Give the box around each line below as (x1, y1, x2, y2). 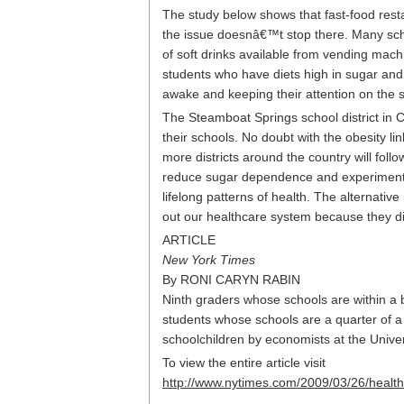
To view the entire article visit (162, 355, 326, 370)
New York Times (162, 252, 255, 267)
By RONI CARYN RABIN (162, 272, 300, 287)
